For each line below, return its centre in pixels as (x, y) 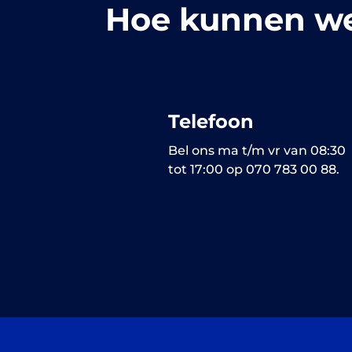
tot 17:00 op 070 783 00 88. (253, 170)
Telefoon (211, 122)
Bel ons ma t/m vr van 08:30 (257, 151)
